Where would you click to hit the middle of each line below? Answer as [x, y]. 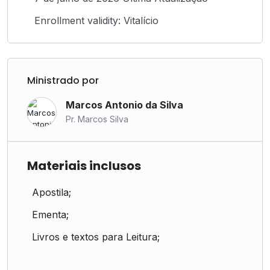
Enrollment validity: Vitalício [96, 20]
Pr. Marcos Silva [97, 119]
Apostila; [52, 192]
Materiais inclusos [84, 165]
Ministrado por [63, 80]
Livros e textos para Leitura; [96, 237]
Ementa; [50, 214]
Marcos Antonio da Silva [124, 105]
